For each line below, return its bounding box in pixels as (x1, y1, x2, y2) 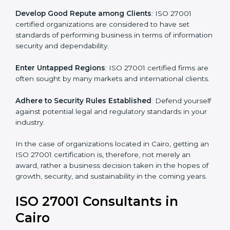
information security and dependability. (15, 63, 150, 71)
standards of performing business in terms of (15, 52, 171, 61)
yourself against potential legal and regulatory (15, 139, 174, 148)
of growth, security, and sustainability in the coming (15, 204, 194, 213)
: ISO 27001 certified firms (105, 85, 195, 93)
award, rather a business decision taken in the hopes (15, 194, 200, 202)
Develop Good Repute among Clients (15, 30, 151, 39)
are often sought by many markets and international (15, 95, 197, 104)
